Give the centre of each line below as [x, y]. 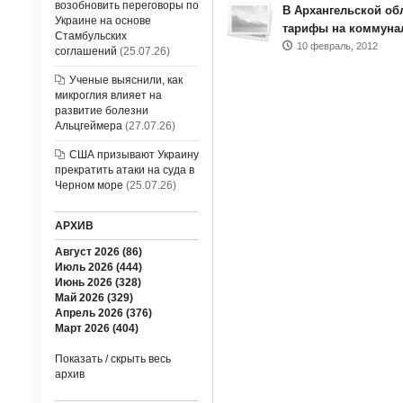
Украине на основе [103, 21]
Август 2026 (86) [98, 252]
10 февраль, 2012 [337, 46]
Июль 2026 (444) [98, 267]
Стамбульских [90, 36]
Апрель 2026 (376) [103, 313]
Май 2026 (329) [94, 298]
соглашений [85, 51]
